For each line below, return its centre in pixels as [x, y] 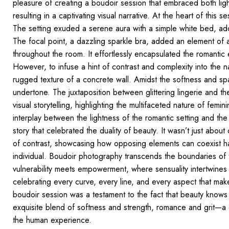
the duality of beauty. [122, 130]
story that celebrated [49, 130]
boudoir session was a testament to [75, 194]
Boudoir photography [85, 156]
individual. [29, 156]
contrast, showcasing [58, 143]
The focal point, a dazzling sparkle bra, [82, 41]
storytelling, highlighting [73, 105]
